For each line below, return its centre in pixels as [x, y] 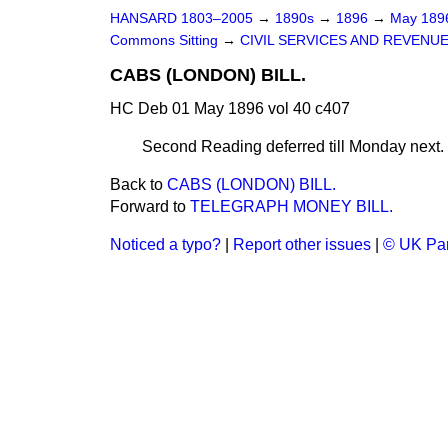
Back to [138, 184]
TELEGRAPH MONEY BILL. [291, 206]
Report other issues [302, 244]
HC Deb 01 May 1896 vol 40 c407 [230, 108]
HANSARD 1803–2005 [181, 18]
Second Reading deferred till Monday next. [293, 146]
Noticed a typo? [165, 244]
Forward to [150, 206]
